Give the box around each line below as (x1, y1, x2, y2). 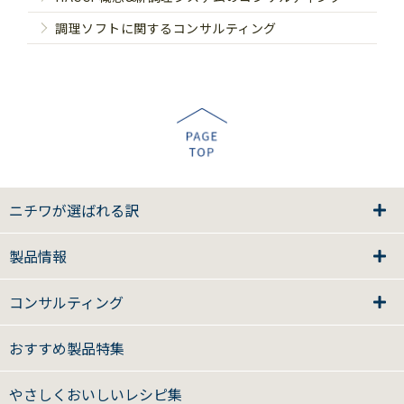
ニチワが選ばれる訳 (9, 199, 139, 222)
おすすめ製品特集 (9, 337, 124, 360)
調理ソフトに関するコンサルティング (55, 18, 277, 37)
